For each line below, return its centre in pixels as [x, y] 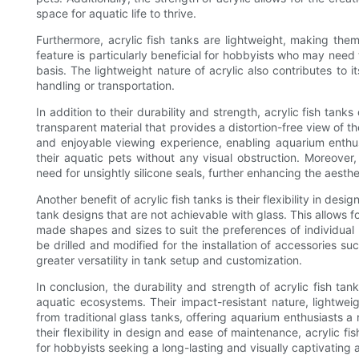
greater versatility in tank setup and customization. [169, 260]
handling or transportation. [105, 86]
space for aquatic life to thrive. [116, 14]
